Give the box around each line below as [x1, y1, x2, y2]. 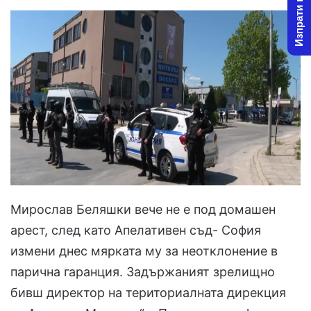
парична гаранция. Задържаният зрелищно [10, 264, 275, 280]
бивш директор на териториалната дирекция [10, 285, 286, 301]
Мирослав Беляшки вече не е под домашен [10, 202, 276, 217]
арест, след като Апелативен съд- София [10, 223, 261, 238]
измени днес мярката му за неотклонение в [10, 244, 278, 259]
